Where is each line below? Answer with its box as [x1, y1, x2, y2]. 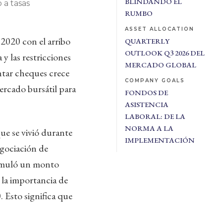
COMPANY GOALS [124, 77, 185, 84]
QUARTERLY [124, 36, 169, 46]
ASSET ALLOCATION [124, 26, 194, 32]
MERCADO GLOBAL [124, 60, 196, 69]
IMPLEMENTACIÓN [124, 135, 195, 145]
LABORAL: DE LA [124, 111, 185, 121]
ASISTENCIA [124, 100, 168, 109]
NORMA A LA [124, 123, 173, 133]
